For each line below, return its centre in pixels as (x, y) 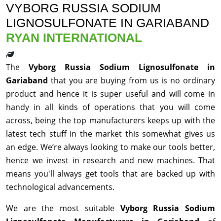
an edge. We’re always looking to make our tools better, (110, 147)
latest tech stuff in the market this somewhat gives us (110, 134)
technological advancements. (60, 187)
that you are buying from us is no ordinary (133, 81)
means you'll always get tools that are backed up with (110, 174)
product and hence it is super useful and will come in (110, 94)
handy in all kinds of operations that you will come (110, 107)
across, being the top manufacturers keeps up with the (110, 121)
